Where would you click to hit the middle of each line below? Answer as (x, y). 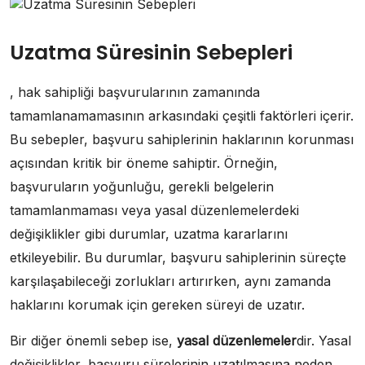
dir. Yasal (324, 341)
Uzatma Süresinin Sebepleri (151, 53)
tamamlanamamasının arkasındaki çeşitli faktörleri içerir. (182, 116)
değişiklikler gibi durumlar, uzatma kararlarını (149, 234)
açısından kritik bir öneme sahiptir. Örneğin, (144, 163)
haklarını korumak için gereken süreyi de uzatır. (157, 305)
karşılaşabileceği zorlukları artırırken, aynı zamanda (170, 281)
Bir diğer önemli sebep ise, (93, 341)
